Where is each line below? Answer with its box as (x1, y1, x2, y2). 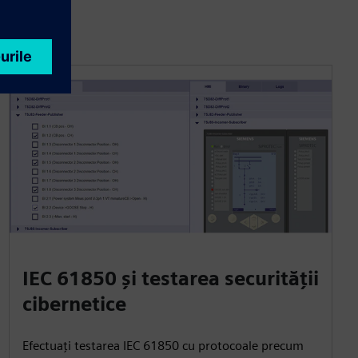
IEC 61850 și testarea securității (22, 266, 319, 290)
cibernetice (22, 292, 126, 316)
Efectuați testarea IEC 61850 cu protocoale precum (22, 337, 304, 353)
